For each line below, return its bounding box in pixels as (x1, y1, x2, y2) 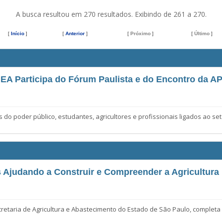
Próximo (130, 30, 151, 36)
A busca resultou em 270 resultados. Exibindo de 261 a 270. (15, 9, 207, 19)
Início (11, 30, 24, 36)
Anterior (65, 30, 85, 36)
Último (194, 30, 210, 36)
